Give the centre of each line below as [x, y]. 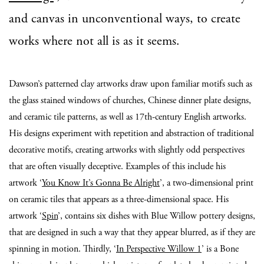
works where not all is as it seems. [94, 41]
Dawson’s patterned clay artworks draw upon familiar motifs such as [131, 84]
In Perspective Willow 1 [159, 249]
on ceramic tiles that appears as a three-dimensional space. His [119, 199]
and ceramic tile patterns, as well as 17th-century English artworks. [128, 117]
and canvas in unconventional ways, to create [125, 19]
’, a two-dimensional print [207, 183]
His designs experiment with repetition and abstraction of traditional [131, 133]
